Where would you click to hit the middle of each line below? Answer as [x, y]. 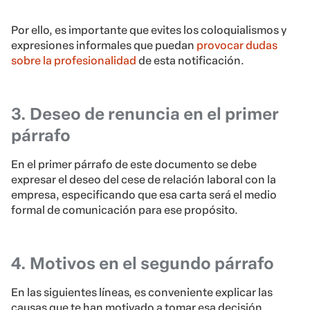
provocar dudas [237, 46]
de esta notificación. [190, 61]
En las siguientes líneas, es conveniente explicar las [142, 293]
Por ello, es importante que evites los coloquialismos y [149, 30]
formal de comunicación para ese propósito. [125, 210]
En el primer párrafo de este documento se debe [134, 165]
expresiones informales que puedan [104, 46]
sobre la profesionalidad [74, 61]
